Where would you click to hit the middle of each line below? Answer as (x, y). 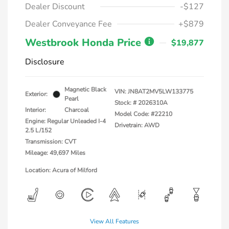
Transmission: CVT (51, 142)
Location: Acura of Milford (61, 170)
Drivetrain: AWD (137, 125)
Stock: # (125, 103)
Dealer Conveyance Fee (68, 24)
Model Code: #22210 (143, 114)
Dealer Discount (55, 7)
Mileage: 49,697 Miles (55, 153)
